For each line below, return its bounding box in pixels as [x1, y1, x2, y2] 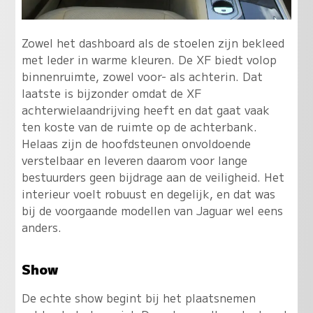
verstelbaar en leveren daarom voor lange [21, 151, 247, 168]
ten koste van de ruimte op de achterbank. [21, 117, 257, 135]
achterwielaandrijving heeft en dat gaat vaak [21, 101, 270, 118]
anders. [21, 218, 61, 235]
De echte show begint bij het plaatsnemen [21, 289, 256, 307]
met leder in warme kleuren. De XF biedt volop [21, 50, 277, 68]
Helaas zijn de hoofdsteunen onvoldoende [21, 134, 251, 152]
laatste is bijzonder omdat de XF [21, 84, 201, 101]
